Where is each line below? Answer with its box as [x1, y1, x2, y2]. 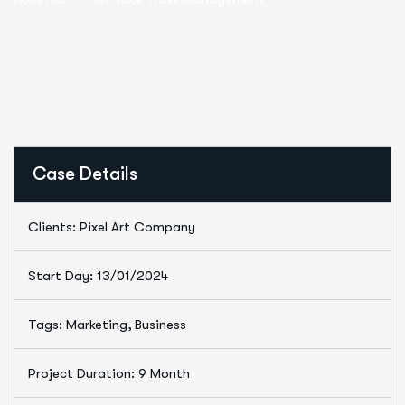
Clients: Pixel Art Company [28, 219, 195, 235]
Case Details [33, 164, 137, 184]
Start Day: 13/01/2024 [28, 268, 168, 284]
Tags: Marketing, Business [28, 316, 186, 333]
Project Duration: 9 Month [28, 365, 190, 381]
